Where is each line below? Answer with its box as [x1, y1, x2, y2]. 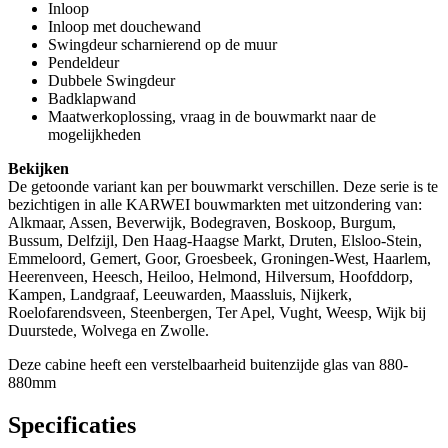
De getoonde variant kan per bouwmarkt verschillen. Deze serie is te [8, 177, 438, 195]
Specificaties [8, 411, 136, 438]
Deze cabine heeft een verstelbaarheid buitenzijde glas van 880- [8, 355, 408, 373]
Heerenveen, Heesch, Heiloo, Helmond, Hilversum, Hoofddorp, [8, 267, 413, 285]
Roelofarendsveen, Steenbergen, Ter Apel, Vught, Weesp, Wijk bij [8, 303, 426, 321]
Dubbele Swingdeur [48, 71, 175, 89]
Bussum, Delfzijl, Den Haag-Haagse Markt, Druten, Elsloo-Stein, [8, 231, 422, 249]
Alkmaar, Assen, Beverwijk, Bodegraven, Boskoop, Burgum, [8, 213, 396, 231]
